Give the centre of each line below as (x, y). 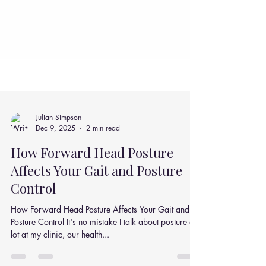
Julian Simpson (58, 144)
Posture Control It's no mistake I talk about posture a (102, 248)
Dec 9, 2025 (56, 155)
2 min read (103, 155)
